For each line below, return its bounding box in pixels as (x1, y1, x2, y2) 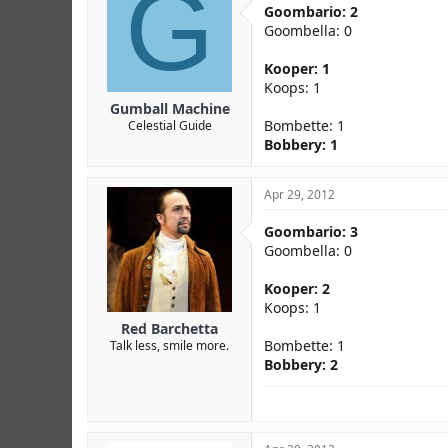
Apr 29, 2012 (264, 186, 335, 203)
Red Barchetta (121, 319, 218, 338)
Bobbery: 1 (264, 135, 338, 154)
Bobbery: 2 (264, 355, 338, 374)
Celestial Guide (127, 117, 212, 134)
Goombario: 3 (264, 222, 358, 241)
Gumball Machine (109, 99, 230, 118)
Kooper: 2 (264, 279, 330, 298)
